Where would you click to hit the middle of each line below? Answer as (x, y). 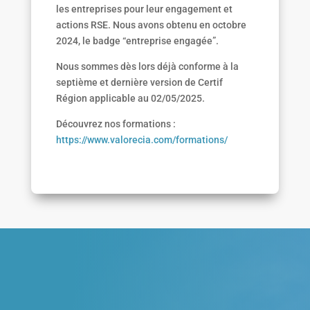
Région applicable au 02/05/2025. (130, 99)
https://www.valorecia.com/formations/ (142, 140)
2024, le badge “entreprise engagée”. (137, 41)
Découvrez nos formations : (116, 124)
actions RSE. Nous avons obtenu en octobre (151, 25)
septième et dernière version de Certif (139, 83)
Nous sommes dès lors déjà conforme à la (147, 67)
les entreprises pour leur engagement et (144, 9)
